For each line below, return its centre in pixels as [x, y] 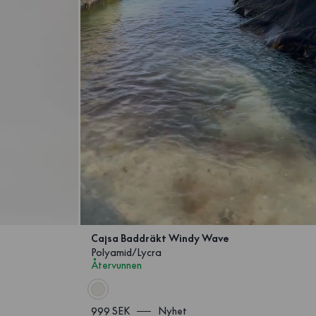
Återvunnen [117, 265]
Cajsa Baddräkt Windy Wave [160, 238]
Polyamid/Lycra [127, 253]
